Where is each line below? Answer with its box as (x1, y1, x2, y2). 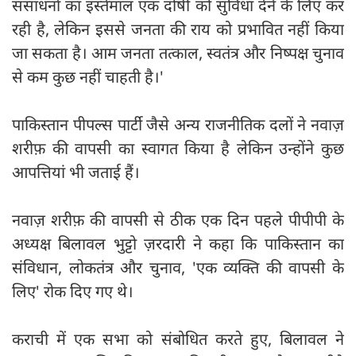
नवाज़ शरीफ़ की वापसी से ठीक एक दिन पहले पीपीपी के (12, 209, 344, 231)
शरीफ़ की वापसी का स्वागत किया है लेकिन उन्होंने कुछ (12, 137, 344, 160)
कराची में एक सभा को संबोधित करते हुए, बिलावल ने (12, 328, 344, 350)
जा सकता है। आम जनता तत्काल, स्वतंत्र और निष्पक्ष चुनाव (12, 42, 344, 64)
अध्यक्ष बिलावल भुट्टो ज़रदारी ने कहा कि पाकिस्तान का (12, 233, 344, 255)
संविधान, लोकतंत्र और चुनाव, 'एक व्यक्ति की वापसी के (12, 257, 344, 279)
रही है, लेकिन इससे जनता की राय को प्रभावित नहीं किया (12, 18, 344, 41)
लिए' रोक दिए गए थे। (12, 281, 133, 303)
